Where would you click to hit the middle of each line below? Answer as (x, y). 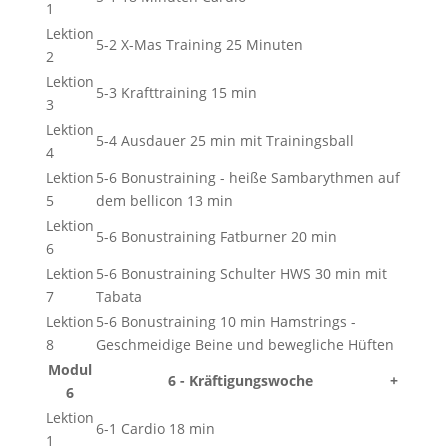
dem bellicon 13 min (164, 200)
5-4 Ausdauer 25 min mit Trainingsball (224, 140)
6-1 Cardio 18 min (155, 428)
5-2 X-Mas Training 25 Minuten (199, 44)
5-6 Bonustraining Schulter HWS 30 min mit (241, 273)
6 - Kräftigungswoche (240, 380)
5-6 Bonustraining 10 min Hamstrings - (225, 321)
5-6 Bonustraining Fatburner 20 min (216, 236)
